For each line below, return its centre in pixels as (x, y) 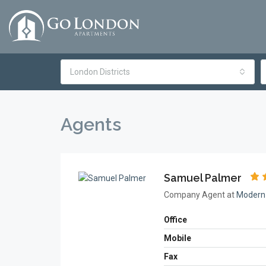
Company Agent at (200, 195)
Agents (91, 124)
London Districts (100, 72)
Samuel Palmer (203, 178)
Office (175, 220)
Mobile (178, 238)
